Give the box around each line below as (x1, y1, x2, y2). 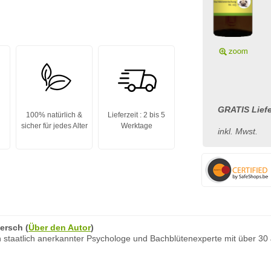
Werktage (120, 122, 152, 130)
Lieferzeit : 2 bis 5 (108, 111, 165, 119)
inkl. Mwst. (218, 126, 258, 136)
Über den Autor (28, 223, 91, 232)
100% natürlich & (26, 111, 82, 119)
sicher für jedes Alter (21, 122, 88, 130)
